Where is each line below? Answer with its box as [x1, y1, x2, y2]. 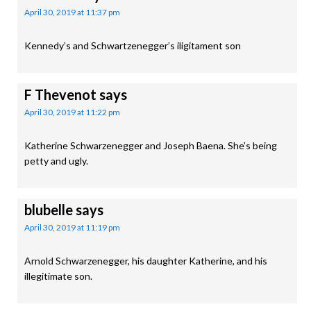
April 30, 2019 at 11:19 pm [24, 222, 120, 233]
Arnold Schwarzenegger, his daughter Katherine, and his [24, 255, 267, 267]
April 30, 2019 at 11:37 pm [24, 7, 120, 17]
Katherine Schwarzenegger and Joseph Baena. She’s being [24, 140, 277, 151]
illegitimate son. [24, 270, 92, 282]
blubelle [24, 201, 73, 218]
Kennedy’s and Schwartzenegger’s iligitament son [24, 40, 241, 51]
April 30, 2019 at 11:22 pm [24, 107, 120, 117]
